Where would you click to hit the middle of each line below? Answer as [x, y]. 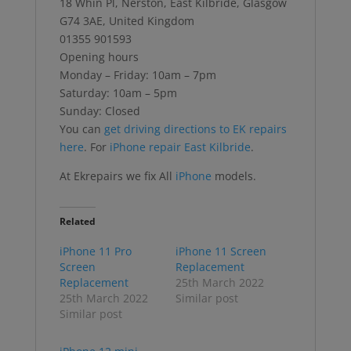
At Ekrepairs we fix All [117, 175]
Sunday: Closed [100, 110]
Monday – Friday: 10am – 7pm [138, 74]
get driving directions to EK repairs [195, 128]
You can [81, 128]
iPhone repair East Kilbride [180, 147]
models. [233, 175]
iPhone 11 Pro [95, 251]
